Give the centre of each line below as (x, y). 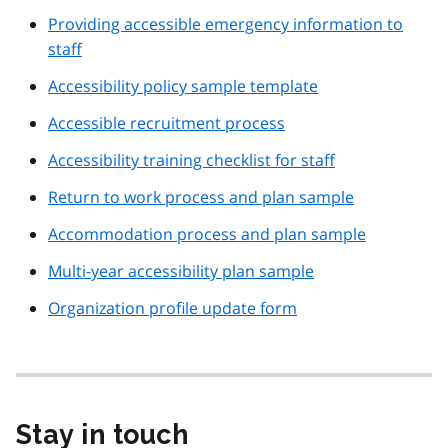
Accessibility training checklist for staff (191, 160)
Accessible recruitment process (166, 123)
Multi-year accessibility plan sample (181, 271)
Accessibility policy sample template (183, 86)
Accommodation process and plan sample (207, 234)
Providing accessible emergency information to (225, 24)
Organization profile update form (172, 308)
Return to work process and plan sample (201, 197)
